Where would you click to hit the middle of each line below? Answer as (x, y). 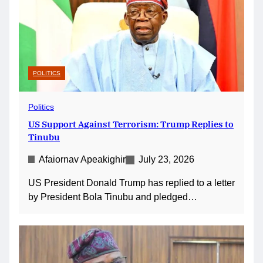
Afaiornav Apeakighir (82, 159)
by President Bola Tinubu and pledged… (113, 197)
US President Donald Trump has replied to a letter (131, 183)
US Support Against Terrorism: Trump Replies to (131, 124)
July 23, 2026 (166, 159)
